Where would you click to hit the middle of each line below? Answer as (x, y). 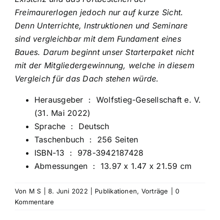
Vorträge (155, 191)
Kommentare (35, 202)
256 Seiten (118, 140)
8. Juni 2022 (68, 191)
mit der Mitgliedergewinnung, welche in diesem (105, 66)
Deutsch (94, 126)
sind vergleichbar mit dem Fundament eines (98, 39)
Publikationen (116, 191)
